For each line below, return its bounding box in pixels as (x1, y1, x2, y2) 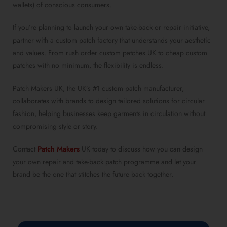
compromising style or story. (13, 121, 98, 132)
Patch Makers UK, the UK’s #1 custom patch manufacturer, (13, 83, 184, 94)
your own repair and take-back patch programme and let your (13, 157, 196, 167)
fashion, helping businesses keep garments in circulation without (13, 108, 205, 119)
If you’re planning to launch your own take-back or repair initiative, (13, 22, 210, 33)
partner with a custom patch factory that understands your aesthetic (13, 35, 211, 46)
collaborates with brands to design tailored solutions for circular (13, 96, 205, 106)
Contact (13, 144, 37, 155)
